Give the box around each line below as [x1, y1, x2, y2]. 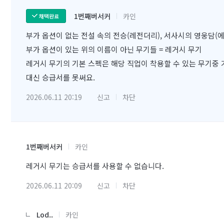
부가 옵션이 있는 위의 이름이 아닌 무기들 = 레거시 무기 [26, 44, 202, 54]
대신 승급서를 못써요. [26, 72, 95, 82]
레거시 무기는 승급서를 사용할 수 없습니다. [26, 160, 164, 171]
